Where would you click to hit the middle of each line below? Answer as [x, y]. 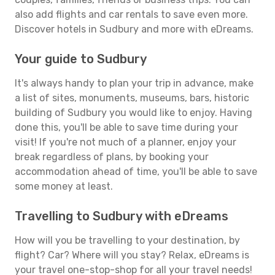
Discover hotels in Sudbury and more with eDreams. [134, 29]
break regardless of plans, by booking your [112, 157]
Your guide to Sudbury [81, 59]
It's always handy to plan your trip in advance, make [134, 83]
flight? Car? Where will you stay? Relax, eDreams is [132, 255]
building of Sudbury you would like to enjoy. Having [134, 113]
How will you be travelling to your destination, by [127, 240]
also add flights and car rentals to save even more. [131, 14]
